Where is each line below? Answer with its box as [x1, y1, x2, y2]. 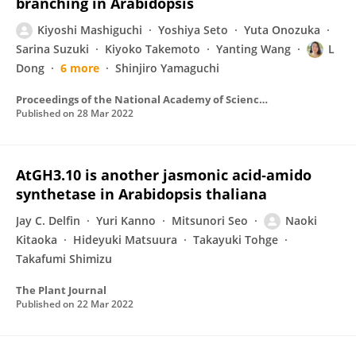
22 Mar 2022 [77, 297, 133, 311]
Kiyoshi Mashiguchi [37, 22, 142, 37]
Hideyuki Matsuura [73, 232, 177, 247]
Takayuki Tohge [193, 232, 278, 247]
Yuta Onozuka [244, 22, 320, 37]
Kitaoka [16, 232, 57, 247]
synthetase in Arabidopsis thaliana [16, 184, 267, 203]
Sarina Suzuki [16, 41, 89, 56]
